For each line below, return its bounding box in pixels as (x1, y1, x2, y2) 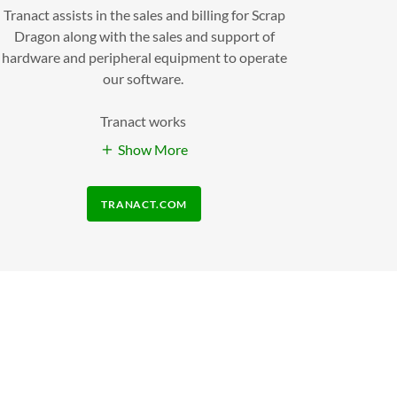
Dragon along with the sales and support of (13, 27, 275, 44)
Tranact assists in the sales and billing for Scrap (3, 5, 285, 23)
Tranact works (99, 112, 189, 129)
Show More (118, 141, 189, 159)
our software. (102, 69, 186, 87)
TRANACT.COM (100, 197, 188, 211)
